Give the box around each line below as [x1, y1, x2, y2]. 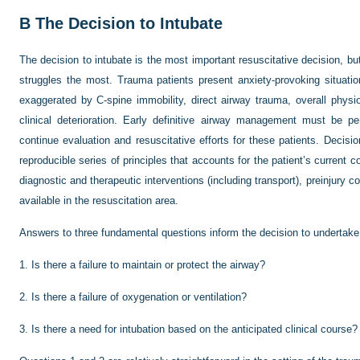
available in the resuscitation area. [19, 194, 178, 207]
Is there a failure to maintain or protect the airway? [31, 259, 265, 271]
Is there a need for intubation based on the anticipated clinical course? [31, 323, 358, 335]
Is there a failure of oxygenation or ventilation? [31, 291, 247, 303]
